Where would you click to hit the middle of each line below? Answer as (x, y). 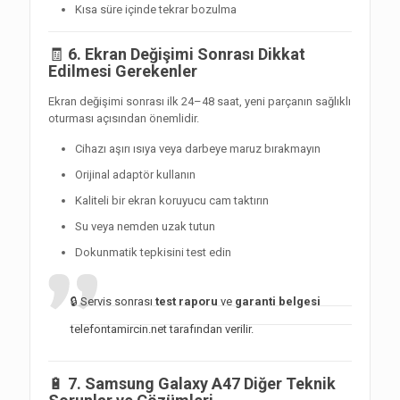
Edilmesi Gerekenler (123, 71)
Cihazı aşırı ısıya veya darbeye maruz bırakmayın (198, 149)
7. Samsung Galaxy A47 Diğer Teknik (202, 384)
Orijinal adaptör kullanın (135, 175)
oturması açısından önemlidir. (124, 119)
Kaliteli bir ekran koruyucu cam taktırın (172, 201)
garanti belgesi (278, 302)
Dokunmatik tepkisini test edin (153, 253)
